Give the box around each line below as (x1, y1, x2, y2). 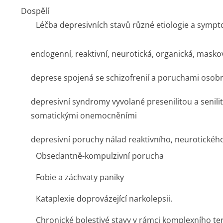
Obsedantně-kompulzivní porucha (36, 150, 164, 161)
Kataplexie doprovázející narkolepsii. (36, 193, 172, 204)
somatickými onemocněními (31, 110, 137, 121)
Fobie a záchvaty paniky (36, 172, 124, 183)
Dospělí (21, 5, 49, 16)
